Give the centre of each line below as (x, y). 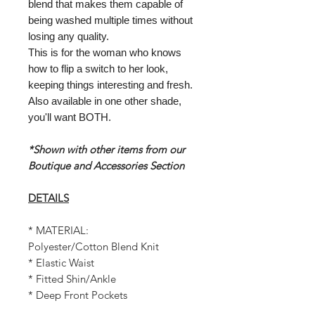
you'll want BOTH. (70, 117)
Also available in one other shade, (105, 101)
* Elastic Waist (61, 262)
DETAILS (49, 198)
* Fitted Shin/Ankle (72, 278)
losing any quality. (69, 36)
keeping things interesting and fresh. (110, 84)
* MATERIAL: (58, 230)
